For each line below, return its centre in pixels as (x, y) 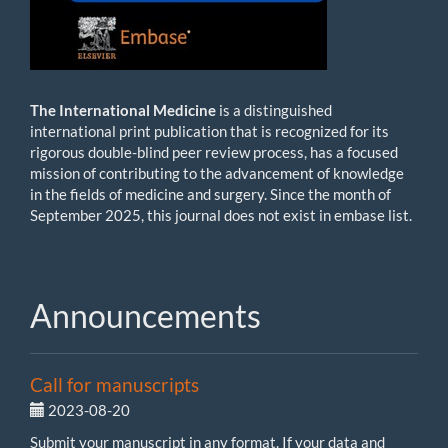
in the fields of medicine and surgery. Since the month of (210, 194)
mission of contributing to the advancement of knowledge (217, 173)
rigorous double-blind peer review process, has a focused (214, 152)
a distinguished (282, 110)
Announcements (145, 315)
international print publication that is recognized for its (209, 131)
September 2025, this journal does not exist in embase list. (221, 215)
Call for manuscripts (114, 384)
